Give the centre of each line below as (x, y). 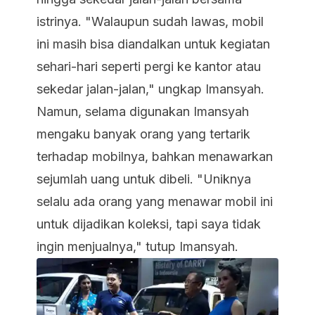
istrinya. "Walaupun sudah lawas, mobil (150, 21)
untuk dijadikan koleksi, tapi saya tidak (149, 224)
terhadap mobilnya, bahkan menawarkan (155, 156)
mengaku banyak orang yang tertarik (143, 134)
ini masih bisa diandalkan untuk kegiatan (153, 44)
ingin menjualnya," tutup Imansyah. (137, 246)
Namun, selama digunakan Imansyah (143, 111)
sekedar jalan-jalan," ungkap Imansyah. (150, 89)
